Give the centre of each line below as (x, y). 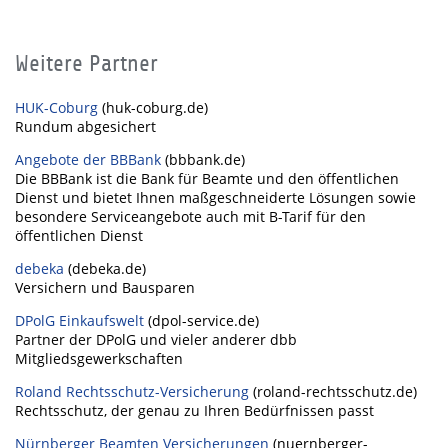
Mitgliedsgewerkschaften (99, 358)
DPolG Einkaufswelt (81, 320)
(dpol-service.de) (203, 320)
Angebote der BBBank (88, 159)
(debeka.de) (107, 268)
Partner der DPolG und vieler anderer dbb (156, 339)
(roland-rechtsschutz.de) (335, 391)
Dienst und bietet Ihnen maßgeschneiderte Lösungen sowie (215, 197)
